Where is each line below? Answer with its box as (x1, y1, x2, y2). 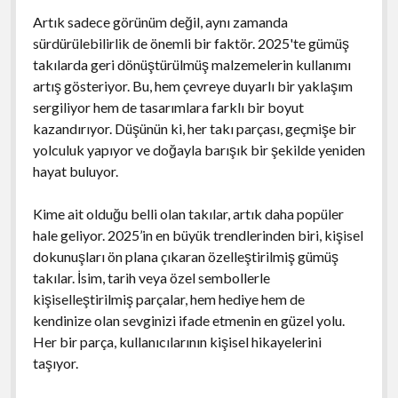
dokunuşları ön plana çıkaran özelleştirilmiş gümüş (32, 247, 338, 265)
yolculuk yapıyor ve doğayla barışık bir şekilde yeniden (32, 140, 365, 158)
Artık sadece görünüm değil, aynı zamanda (32, 12, 288, 30)
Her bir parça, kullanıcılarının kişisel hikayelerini (32, 332, 322, 350)
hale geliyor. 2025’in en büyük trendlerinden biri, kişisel (32, 226, 363, 243)
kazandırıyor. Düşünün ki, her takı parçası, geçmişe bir (32, 119, 356, 137)
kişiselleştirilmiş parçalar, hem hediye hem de (32, 290, 305, 307)
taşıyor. (32, 354, 78, 371)
